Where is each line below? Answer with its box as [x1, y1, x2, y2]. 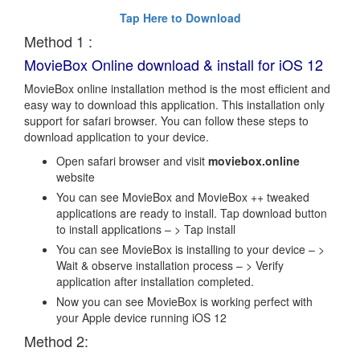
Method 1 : [24, 31, 92, 52]
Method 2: [24, 330, 88, 352]
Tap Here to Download [119, 10, 241, 27]
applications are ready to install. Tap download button [56, 205, 327, 222]
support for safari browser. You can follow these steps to [24, 112, 312, 129]
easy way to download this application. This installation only [24, 96, 325, 113]
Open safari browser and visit [56, 153, 208, 170]
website [56, 169, 95, 186]
